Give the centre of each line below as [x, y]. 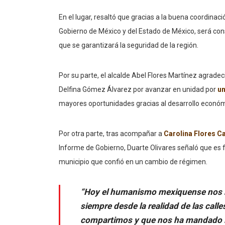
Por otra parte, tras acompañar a [111, 134]
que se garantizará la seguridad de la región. [129, 45]
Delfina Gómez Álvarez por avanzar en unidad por [138, 90]
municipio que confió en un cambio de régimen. [133, 162]
